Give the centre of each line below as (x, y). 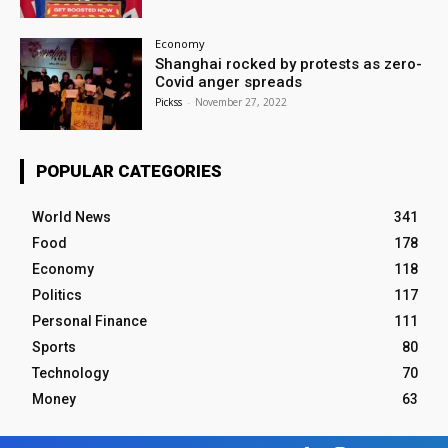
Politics (57, 294)
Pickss (169, 101)
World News (71, 216)
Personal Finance (89, 320)
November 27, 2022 (241, 101)
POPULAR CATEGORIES (129, 170)
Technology (70, 372)
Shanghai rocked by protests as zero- (289, 63)
